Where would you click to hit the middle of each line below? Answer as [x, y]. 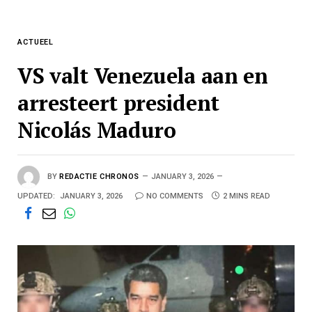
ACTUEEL [36, 42]
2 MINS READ [247, 196]
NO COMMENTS [175, 196]
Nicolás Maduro [97, 130]
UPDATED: [36, 196]
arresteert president [118, 103]
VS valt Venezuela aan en [143, 76]
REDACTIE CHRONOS [99, 177]
